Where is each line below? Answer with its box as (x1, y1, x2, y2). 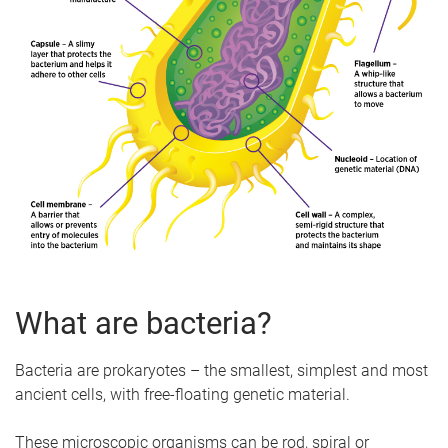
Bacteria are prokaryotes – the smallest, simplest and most (15, 360, 428, 380)
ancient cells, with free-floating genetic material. (15, 384, 350, 404)
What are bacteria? (15, 304, 272, 342)
